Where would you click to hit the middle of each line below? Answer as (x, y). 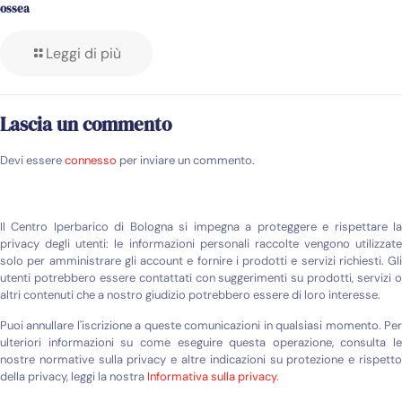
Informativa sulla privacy (212, 376)
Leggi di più (83, 53)
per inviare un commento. (186, 160)
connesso (91, 160)
